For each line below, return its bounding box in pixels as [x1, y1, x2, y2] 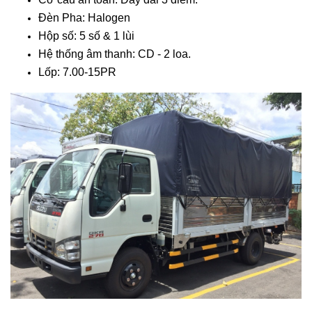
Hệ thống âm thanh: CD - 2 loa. [38, 48, 191, 61]
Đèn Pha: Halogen [38, 12, 133, 24]
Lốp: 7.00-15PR [38, 66, 116, 79]
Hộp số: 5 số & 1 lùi [38, 30, 134, 42]
